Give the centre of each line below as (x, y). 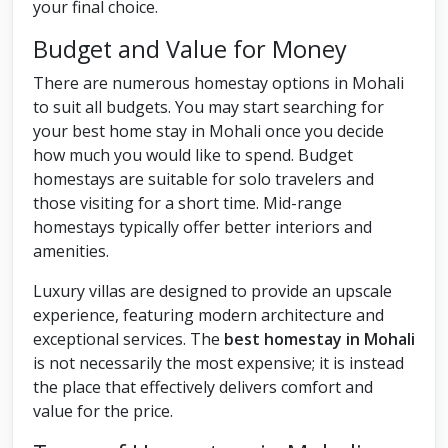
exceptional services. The (128, 339)
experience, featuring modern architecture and (208, 315)
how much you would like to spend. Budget (193, 155)
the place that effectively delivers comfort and (203, 387)
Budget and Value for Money (190, 49)
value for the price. (103, 411)
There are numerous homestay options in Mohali (218, 83)
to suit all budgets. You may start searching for (208, 107)
